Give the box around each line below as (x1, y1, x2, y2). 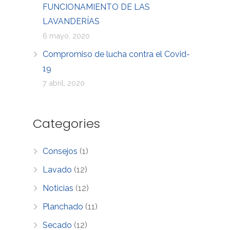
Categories (33, 114, 100, 132)
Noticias (43, 183, 74, 193)
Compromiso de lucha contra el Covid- (43, 49, 190, 59)
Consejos (43, 146, 78, 156)
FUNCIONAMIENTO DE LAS (43, 2, 150, 12)
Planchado (43, 201, 84, 212)
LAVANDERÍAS (43, 16, 100, 26)
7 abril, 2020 (43, 78, 85, 87)
